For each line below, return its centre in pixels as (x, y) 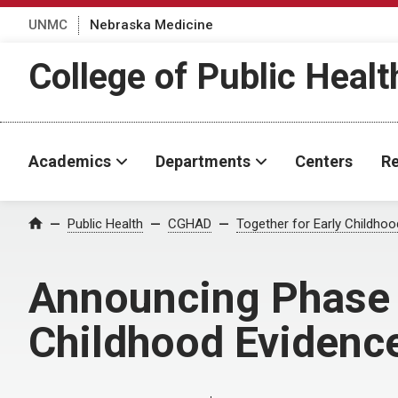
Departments (203, 161)
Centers (324, 161)
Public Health (105, 224)
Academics (70, 161)
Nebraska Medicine (151, 24)
